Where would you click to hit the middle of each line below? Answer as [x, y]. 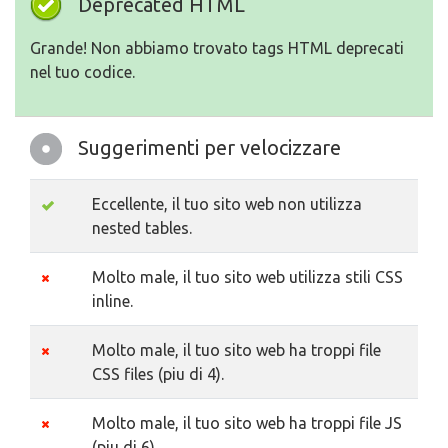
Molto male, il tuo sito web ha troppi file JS [247, 423]
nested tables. [142, 228]
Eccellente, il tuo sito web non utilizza [227, 204]
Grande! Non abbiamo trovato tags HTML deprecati [217, 48]
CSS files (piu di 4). [158, 374]
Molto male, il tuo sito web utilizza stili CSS [247, 277]
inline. [112, 301]
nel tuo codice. [82, 72]
